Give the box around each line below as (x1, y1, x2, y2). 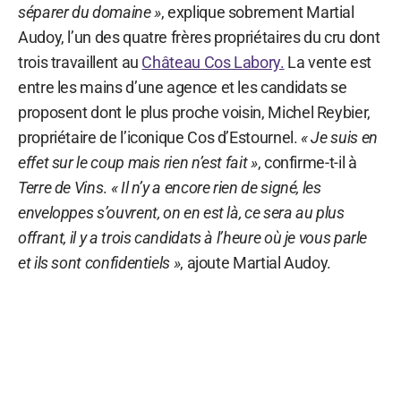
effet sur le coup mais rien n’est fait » (18, 152, 258, 172)
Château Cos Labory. (141, 52, 285, 72)
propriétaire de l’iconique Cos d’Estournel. (18, 127, 302, 147)
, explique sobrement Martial (160, 2, 354, 21)
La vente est (284, 52, 371, 72)
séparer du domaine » (18, 2, 161, 21)
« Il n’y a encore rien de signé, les (110, 177, 321, 197)
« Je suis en (301, 127, 378, 147)
